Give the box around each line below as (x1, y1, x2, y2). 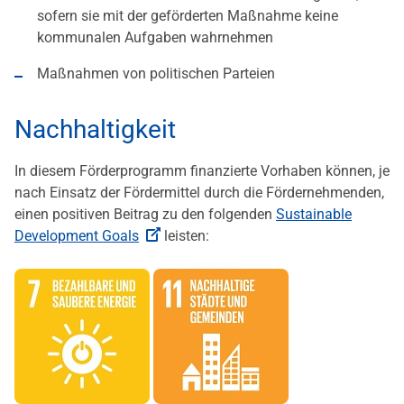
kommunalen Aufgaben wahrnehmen (37, 29, 273, 47)
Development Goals (14, 227, 139, 245)
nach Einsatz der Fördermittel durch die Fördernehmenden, (14, 184, 384, 202)
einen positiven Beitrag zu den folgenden (14, 206, 276, 224)
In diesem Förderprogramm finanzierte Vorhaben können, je (14, 162, 390, 180)
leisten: (161, 227, 209, 245)
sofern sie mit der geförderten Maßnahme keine (37, 7, 338, 25)
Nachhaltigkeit (14, 115, 176, 145)
